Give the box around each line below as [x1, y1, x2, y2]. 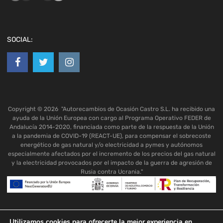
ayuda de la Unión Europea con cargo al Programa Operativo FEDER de [12, 114, 211, 122]
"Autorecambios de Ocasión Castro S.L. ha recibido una [61, 106, 215, 113]
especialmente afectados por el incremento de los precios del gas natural [7, 150, 216, 158]
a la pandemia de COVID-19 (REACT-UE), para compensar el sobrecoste [12, 132, 211, 140]
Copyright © [8, 106, 44, 113]
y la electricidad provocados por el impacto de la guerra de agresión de [11, 159, 212, 167]
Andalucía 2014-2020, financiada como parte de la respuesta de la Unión [9, 123, 214, 131]
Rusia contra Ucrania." [80, 168, 143, 176]
